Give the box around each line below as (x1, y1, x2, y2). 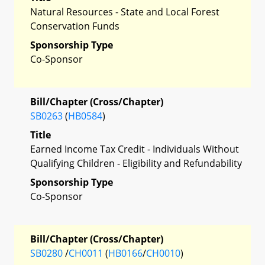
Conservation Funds (30, 19, 119, 33)
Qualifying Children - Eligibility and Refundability (30, 156, 242, 170)
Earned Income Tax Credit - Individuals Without (30, 142, 239, 156)
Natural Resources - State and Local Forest (30, 5, 219, 18)
